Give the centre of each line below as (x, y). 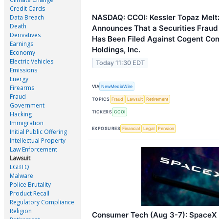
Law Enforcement (33, 150)
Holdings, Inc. (116, 50)
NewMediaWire (117, 86)
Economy (22, 53)
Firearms (22, 88)
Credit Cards (27, 9)
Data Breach (27, 18)
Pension (166, 129)
